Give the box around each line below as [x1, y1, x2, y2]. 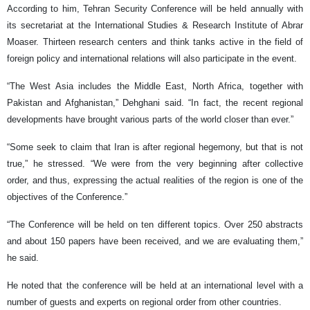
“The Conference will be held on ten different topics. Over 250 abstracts [7, 219, 303, 230]
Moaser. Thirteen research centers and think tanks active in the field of [7, 37, 303, 48]
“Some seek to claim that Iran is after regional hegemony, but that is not [7, 142, 303, 153]
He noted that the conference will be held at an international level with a [7, 280, 303, 291]
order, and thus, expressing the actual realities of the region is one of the [7, 175, 303, 186]
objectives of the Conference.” [7, 192, 127, 203]
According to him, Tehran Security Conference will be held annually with [7, 3, 303, 15]
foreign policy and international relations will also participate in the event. [7, 53, 297, 64]
